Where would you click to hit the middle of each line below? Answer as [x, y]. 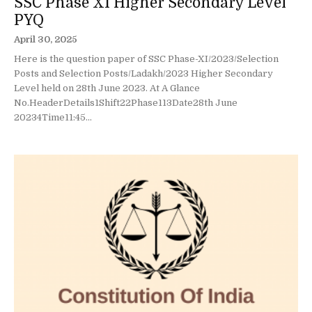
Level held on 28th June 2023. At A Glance [107, 88]
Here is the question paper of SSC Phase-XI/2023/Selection [146, 59]
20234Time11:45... [53, 118]
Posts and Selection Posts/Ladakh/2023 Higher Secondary [143, 74]
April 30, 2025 [46, 40]
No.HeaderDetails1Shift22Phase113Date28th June [126, 103]
